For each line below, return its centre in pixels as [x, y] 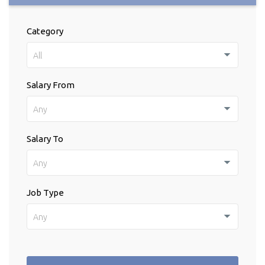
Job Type [45, 193]
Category [45, 31]
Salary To [45, 139]
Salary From [51, 85]
